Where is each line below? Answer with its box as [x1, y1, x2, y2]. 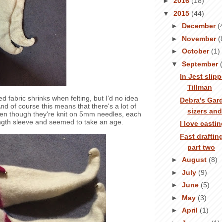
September [181, 59, 220, 68]
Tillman [187, 83, 213, 92]
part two [187, 143, 216, 151]
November [181, 34, 218, 43]
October [181, 47, 211, 55]
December [181, 22, 218, 30]
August [181, 156, 209, 164]
